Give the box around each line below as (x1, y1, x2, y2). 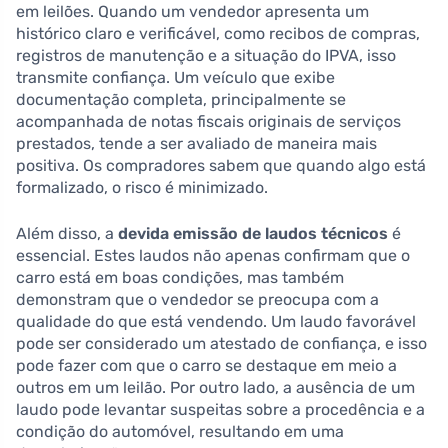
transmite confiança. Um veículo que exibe (16, 67, 335, 87)
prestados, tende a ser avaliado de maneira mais (16, 133, 377, 153)
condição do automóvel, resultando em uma (16, 421, 344, 441)
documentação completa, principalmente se (16, 89, 346, 109)
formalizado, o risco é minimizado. (16, 177, 268, 197)
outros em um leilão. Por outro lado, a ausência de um (16, 377, 415, 397)
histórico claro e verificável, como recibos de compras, (16, 23, 420, 43)
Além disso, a (16, 223, 118, 243)
